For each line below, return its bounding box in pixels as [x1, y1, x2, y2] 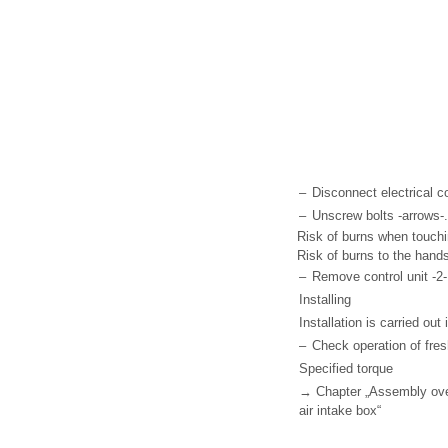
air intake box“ [299, 403, 381, 418]
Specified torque [299, 361, 393, 376]
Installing [299, 292, 351, 307]
